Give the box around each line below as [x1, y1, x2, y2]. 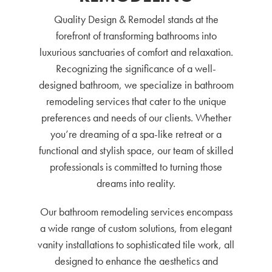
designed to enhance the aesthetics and [54, 254, 218, 268]
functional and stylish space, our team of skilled [39, 143, 233, 157]
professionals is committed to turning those [50, 160, 222, 174]
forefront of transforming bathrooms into [55, 29, 217, 42]
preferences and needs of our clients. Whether [41, 110, 231, 124]
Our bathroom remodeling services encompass [39, 205, 233, 219]
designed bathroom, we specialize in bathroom [38, 78, 234, 92]
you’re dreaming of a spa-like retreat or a [50, 127, 222, 141]
